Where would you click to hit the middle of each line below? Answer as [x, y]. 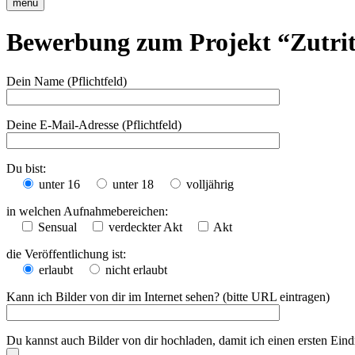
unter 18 [133, 184]
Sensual [57, 227]
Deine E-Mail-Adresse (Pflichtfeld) [94, 124]
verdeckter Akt [145, 227]
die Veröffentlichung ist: [66, 254]
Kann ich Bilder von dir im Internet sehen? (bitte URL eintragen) [168, 296]
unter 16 [59, 184]
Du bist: [26, 168]
